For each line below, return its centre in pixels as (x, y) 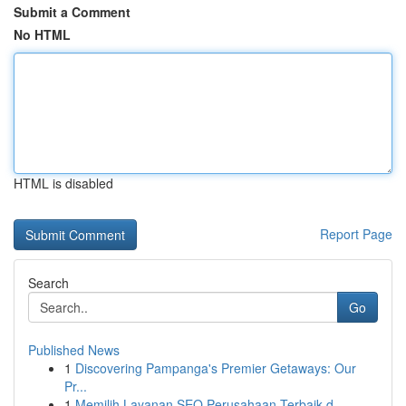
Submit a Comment (72, 12)
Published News (74, 350)
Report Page (356, 234)
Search (48, 283)
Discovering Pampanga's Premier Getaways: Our (216, 368)
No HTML (42, 34)
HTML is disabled (63, 183)
